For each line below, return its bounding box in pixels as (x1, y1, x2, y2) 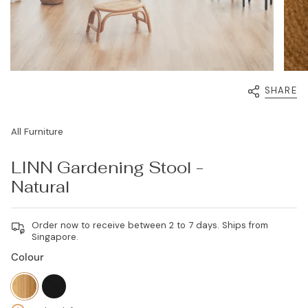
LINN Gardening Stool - (11, 157, 203, 178)
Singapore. (32, 231, 78, 243)
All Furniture (11, 126, 63, 137)
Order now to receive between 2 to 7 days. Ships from (32, 219, 268, 231)
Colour (11, 250, 44, 264)
